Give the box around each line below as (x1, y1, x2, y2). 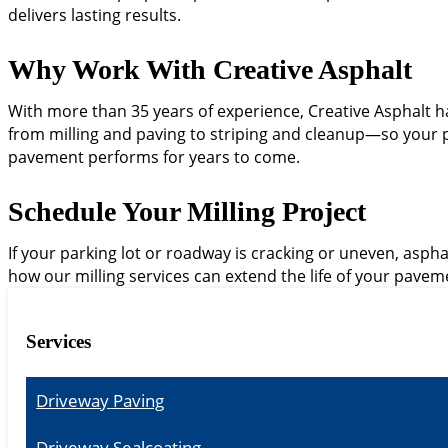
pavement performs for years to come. (8, 145, 300, 168)
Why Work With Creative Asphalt (8, 53, 412, 85)
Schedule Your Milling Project (8, 195, 366, 227)
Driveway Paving (36, 389, 165, 413)
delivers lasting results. (8, 3, 181, 26)
